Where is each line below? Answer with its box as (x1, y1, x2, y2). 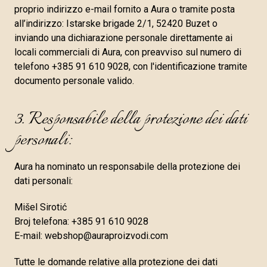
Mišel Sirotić (14, 201, 67, 213)
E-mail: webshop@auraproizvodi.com (14, 230, 168, 241)
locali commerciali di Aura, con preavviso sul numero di (14, 46, 241, 58)
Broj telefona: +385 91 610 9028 (14, 216, 148, 227)
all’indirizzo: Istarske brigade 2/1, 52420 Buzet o (14, 18, 218, 29)
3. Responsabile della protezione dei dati (14, 105, 247, 133)
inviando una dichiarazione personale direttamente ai (14, 32, 232, 44)
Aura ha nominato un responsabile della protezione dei (14, 161, 240, 172)
